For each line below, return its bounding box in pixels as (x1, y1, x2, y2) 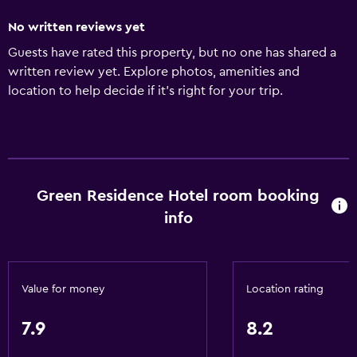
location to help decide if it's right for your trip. (8, 84, 283, 97)
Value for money (22, 284, 105, 295)
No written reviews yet (8, 21, 145, 33)
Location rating (246, 284, 324, 295)
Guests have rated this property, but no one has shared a (8, 46, 336, 59)
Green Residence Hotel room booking (37, 188, 320, 204)
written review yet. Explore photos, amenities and (8, 65, 300, 78)
